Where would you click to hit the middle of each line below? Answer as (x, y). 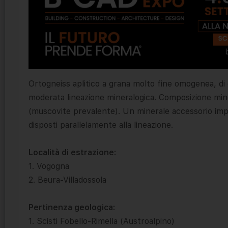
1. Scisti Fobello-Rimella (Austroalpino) (102, 221)
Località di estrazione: (72, 152)
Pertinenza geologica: (72, 207)
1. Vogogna (49, 166)
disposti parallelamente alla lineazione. (101, 125)
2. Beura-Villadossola (67, 180)
